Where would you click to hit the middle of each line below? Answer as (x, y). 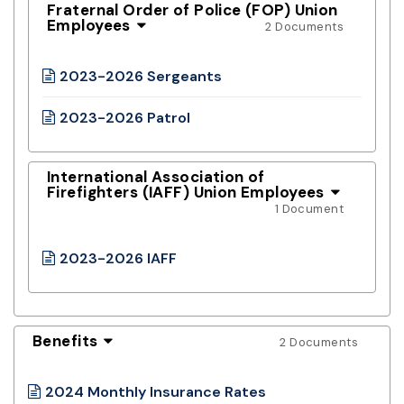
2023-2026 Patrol (125, 117)
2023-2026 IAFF (118, 258)
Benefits (65, 340)
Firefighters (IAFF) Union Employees (186, 192)
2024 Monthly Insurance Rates (156, 391)
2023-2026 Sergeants (141, 76)
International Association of (156, 176)
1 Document (309, 208)
